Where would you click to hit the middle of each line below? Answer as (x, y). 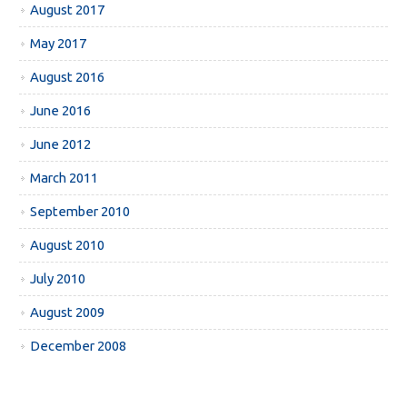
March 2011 (65, 178)
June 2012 (61, 144)
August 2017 (68, 10)
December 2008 (79, 346)
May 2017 (59, 44)
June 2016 (61, 111)
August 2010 (68, 245)
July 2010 (58, 279)
